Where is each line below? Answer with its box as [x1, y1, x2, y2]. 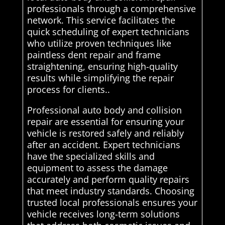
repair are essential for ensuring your [27, 115, 184, 128]
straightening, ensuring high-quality [27, 60, 178, 72]
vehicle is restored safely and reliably [27, 127, 184, 139]
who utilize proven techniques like [27, 37, 171, 49]
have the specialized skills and [27, 150, 155, 162]
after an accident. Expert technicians [27, 138, 180, 151]
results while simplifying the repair [27, 71, 174, 84]
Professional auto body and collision [27, 103, 182, 116]
